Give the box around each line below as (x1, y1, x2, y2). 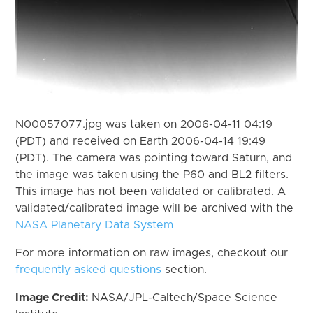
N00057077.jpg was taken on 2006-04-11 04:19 (15, 118, 273, 130)
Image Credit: (15, 291, 92, 303)
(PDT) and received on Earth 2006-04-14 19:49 (15, 135, 266, 147)
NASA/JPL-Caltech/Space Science (92, 291, 278, 303)
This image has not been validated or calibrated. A (15, 185, 286, 197)
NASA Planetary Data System (15, 219, 174, 231)
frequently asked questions (15, 263, 162, 275)
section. (161, 263, 208, 275)
